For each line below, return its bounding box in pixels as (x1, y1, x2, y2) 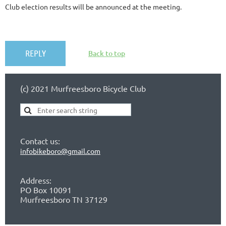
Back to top (88, 48, 125, 58)
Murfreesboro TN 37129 (20, 194, 107, 204)
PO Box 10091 (20, 185, 72, 195)
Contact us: (20, 136, 60, 146)
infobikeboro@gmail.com (20, 146, 100, 155)
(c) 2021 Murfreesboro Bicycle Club (20, 83, 146, 93)
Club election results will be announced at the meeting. (5, 2, 182, 11)
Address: (20, 175, 51, 185)
